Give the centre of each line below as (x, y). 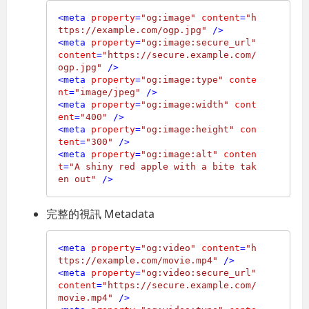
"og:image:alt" (180, 154)
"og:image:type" (182, 80)
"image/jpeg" (108, 92)
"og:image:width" (185, 105)
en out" (78, 179)
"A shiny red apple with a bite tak (163, 167)
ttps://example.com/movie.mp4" (138, 261)
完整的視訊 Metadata (101, 214)
